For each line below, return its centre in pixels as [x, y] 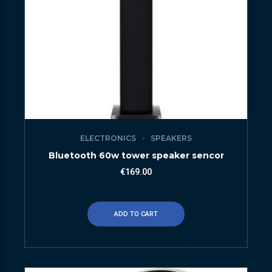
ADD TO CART [136, 214]
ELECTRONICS [108, 138]
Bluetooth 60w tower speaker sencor [136, 156]
